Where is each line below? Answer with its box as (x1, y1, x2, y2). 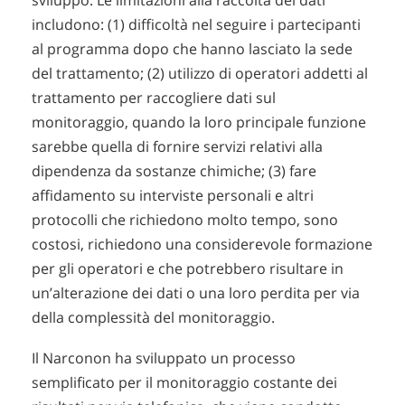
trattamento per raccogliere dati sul (32, 88, 276, 108)
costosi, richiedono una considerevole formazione (32, 234, 372, 255)
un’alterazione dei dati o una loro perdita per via (32, 283, 360, 304)
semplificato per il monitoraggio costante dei (32, 372, 337, 393)
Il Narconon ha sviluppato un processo (32, 348, 296, 369)
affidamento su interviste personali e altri (32, 185, 314, 206)
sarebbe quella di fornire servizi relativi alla (32, 137, 323, 157)
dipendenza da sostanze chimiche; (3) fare (32, 161, 316, 182)
